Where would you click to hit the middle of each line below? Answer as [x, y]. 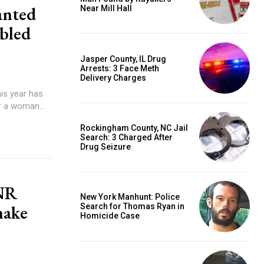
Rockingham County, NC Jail [134, 128]
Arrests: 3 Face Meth [120, 68]
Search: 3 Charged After [126, 137]
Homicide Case [110, 216]
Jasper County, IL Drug [123, 59]
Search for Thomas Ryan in [132, 207]
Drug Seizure [105, 146]
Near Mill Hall [106, 9]
